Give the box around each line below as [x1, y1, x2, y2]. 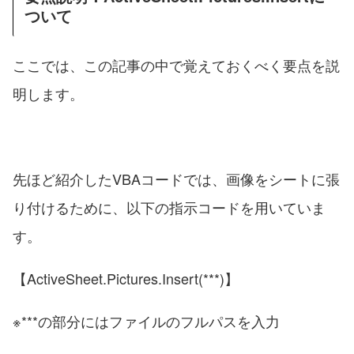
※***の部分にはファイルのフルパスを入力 [13, 310, 280, 331]
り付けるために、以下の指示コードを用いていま [13, 196, 326, 217]
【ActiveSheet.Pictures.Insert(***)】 [13, 267, 239, 288]
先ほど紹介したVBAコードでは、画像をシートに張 [13, 168, 340, 189]
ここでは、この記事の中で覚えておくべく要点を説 [13, 54, 340, 75]
